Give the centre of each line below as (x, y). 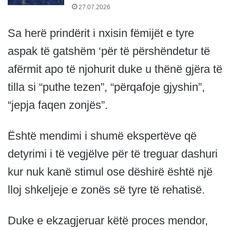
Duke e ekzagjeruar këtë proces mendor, (108, 221)
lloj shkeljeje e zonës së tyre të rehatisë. (106, 190)
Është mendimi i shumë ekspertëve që (102, 136)
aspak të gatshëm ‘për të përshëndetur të (109, 51)
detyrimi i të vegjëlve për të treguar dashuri (113, 154)
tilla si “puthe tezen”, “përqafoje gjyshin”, (106, 87)
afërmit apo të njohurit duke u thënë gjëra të (115, 69)
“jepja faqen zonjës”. (58, 105)
